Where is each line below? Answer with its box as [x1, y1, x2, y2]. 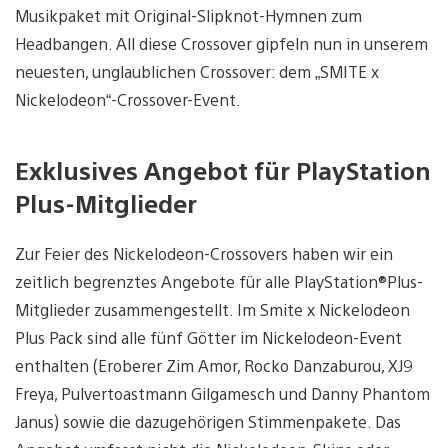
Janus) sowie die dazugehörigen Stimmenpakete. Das [15, 411, 401, 433]
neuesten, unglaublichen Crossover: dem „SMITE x [15, 61, 379, 83]
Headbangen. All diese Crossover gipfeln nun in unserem [15, 33, 428, 55]
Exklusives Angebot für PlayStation [15, 154, 431, 187]
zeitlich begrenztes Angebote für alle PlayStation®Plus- [15, 271, 423, 293]
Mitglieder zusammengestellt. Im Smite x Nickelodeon [15, 299, 410, 321]
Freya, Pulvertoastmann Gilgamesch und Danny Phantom [15, 383, 430, 405]
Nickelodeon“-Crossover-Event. [15, 89, 241, 111]
